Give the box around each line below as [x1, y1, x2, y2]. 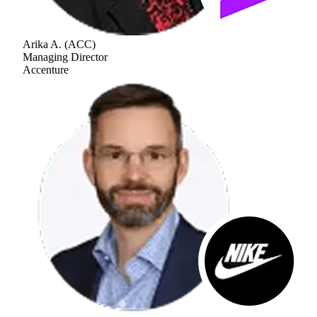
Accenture [23, 63, 69, 76]
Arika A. [23, 38, 62, 50]
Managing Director [23, 50, 108, 63]
